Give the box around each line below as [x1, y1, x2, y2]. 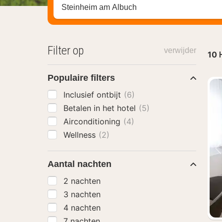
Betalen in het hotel [63, 103, 138, 113]
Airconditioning [63, 116, 123, 126]
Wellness [63, 130, 98, 140]
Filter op [48, 44, 84, 57]
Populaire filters [48, 73, 115, 83]
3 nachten [63, 189, 101, 199]
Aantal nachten [48, 159, 111, 169]
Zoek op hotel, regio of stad [53, 2, 169, 13]
